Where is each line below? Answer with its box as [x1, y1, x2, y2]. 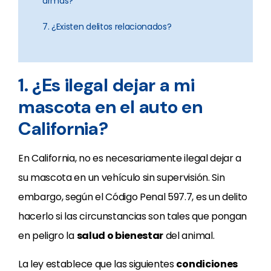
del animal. [163, 229, 215, 243]
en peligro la [18, 229, 77, 243]
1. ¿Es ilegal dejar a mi [18, 73, 195, 97]
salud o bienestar [76, 229, 164, 243]
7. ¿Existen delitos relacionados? [42, 21, 172, 33]
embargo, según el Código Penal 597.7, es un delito [18, 190, 247, 204]
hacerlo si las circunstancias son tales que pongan [18, 209, 247, 223]
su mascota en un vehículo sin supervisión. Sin [18, 171, 225, 184]
